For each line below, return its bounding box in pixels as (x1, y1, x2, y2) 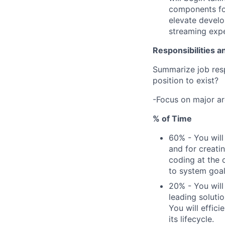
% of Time (153, 114, 192, 124)
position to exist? (153, 75, 218, 85)
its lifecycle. (169, 214, 214, 224)
